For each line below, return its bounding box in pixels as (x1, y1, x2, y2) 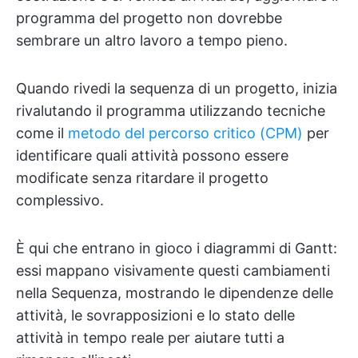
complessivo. (16, 191, 104, 209)
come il (16, 124, 68, 141)
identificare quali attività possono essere (16, 146, 288, 164)
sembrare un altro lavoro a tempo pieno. (16, 31, 288, 49)
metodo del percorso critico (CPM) (68, 124, 303, 141)
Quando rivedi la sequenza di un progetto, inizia (16, 79, 337, 97)
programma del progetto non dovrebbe (16, 9, 282, 26)
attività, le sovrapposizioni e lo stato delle (16, 306, 295, 324)
